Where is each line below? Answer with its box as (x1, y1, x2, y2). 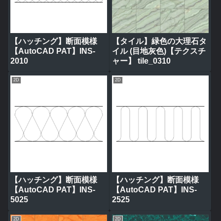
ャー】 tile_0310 (111, 56, 171, 65)
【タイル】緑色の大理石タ (111, 37, 207, 45)
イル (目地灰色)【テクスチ (111, 46, 206, 55)
